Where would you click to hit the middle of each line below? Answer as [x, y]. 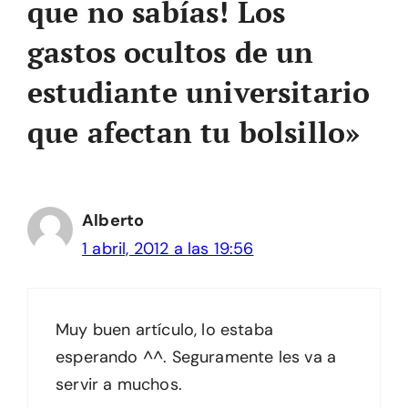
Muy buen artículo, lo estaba [165, 329]
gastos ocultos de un [171, 51]
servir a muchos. [119, 384]
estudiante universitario [199, 92]
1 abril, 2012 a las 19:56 [168, 248]
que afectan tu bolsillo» [194, 132]
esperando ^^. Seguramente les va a [196, 357]
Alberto [113, 220]
